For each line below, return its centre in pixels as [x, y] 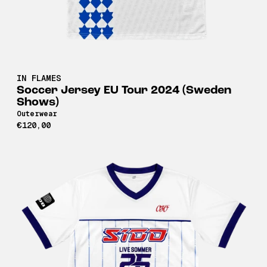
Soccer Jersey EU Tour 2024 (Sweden [124, 90]
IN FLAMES [39, 78]
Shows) [38, 102]
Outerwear [37, 114]
